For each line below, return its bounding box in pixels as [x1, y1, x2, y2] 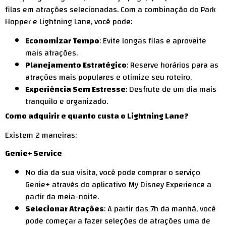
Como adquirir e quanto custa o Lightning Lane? [5, 108, 189, 124]
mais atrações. [25, 45, 78, 61]
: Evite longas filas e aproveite [99, 33, 206, 49]
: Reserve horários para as [127, 58, 218, 73]
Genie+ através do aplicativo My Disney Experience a [25, 177, 211, 192]
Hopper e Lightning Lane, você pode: [5, 14, 132, 29]
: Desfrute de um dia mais [126, 82, 216, 97]
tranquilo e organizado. [25, 94, 108, 109]
